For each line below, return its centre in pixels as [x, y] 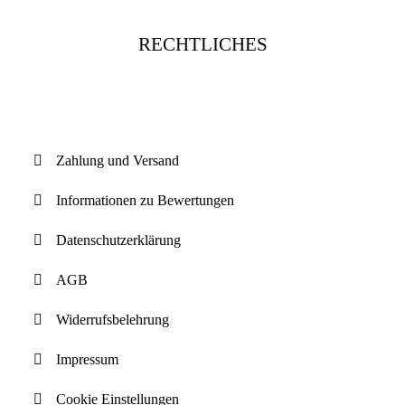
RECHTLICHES [202, 44]
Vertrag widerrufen [202, 103]
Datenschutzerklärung [119, 240]
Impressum [88, 360]
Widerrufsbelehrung [113, 320]
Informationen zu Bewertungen [146, 201]
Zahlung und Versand [118, 161]
